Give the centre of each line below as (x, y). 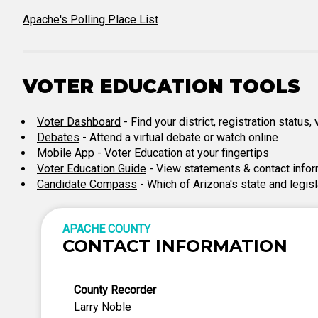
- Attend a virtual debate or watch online (179, 137)
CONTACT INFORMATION (175, 246)
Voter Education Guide (92, 169)
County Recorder (115, 290)
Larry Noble (103, 307)
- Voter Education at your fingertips (182, 153)
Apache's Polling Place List (91, 20)
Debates (58, 137)
